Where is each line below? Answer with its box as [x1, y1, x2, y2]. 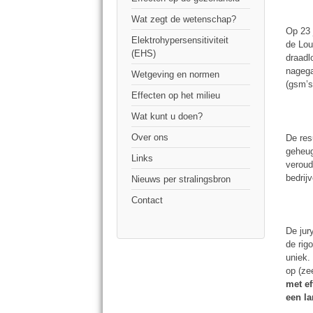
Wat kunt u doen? [131, 111, 203, 122]
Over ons [131, 132, 168, 143]
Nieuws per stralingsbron [131, 174, 231, 185]
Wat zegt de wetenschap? [131, 14, 236, 25]
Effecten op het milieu [131, 90, 220, 101]
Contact [131, 195, 163, 206]
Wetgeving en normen [131, 69, 219, 80]
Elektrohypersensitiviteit [131, 35, 228, 46]
